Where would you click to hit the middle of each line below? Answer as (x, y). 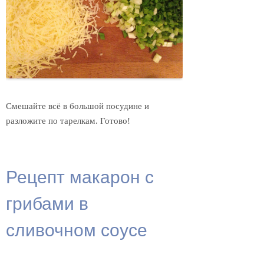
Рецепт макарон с (80, 176)
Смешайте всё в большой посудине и (77, 106)
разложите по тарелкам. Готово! (68, 121)
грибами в (47, 202)
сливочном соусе (77, 229)
